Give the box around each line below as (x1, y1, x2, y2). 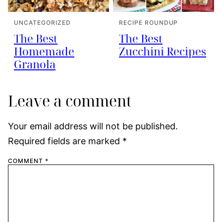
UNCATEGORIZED (14, 18, 71, 26)
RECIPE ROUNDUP (119, 18, 178, 26)
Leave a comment (8, 90, 132, 111)
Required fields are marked (8, 135, 122, 146)
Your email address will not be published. (8, 120, 178, 131)
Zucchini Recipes (119, 43, 206, 58)
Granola (14, 56, 55, 71)
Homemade (14, 43, 74, 58)
